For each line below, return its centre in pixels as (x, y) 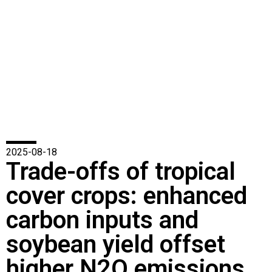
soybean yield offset (116, 244)
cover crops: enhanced (127, 195)
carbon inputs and (102, 220)
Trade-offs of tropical (121, 171)
